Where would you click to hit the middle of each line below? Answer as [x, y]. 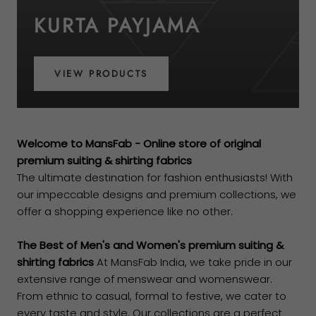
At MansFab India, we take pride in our [193, 262]
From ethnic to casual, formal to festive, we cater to [152, 296]
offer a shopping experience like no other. [125, 212]
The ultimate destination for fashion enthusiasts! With [155, 178]
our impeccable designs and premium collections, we [157, 195]
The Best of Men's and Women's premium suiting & [150, 245]
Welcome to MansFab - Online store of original [139, 144]
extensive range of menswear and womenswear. [145, 279]
